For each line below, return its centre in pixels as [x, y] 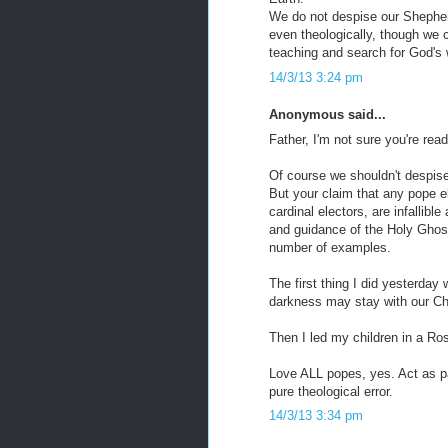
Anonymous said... [327, 114]
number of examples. [330, 247]
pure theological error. [331, 391]
